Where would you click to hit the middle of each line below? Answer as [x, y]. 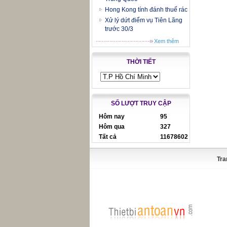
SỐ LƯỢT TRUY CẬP [141, 103]
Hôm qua [112, 127]
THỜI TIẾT [141, 62]
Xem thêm [166, 41]
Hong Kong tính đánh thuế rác [146, 10]
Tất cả [108, 137]
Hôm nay [112, 117]
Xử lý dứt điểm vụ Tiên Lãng [144, 20]
